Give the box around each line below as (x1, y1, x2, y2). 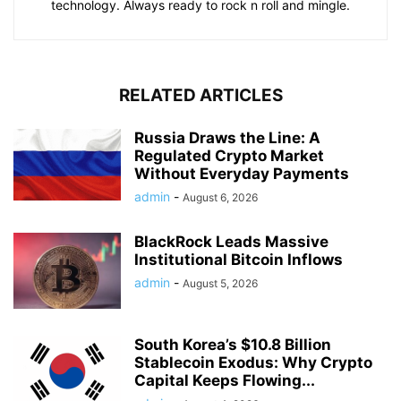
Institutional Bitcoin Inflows (134, 250, 343, 269)
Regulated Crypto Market (134, 146, 324, 165)
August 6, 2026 (183, 190, 258, 204)
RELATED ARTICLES (118, 84, 283, 106)
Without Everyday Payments (134, 164, 349, 183)
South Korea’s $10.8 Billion (134, 335, 331, 354)
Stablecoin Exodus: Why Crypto (134, 353, 372, 371)
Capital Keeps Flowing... (134, 371, 315, 389)
